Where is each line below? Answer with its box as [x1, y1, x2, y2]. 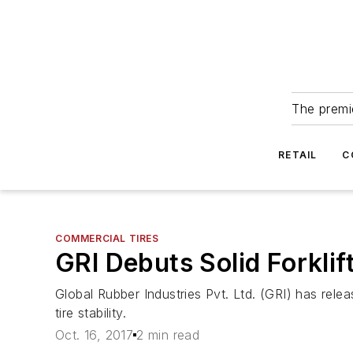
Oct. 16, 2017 [55, 327, 134, 344]
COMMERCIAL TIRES [55, 232, 159, 244]
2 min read [136, 327, 200, 344]
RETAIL [278, 149, 318, 161]
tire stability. [55, 305, 127, 321]
